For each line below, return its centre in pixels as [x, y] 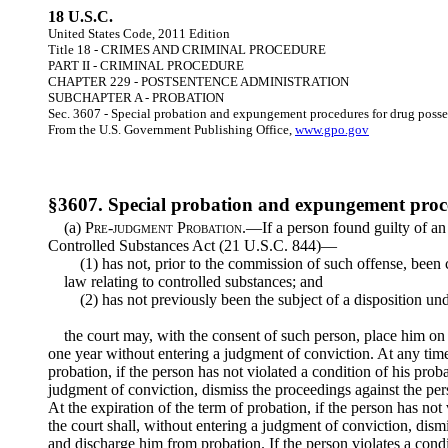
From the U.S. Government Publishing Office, [171, 129]
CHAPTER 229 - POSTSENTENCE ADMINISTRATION [198, 81]
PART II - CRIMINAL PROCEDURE [146, 65]
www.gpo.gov [332, 129]
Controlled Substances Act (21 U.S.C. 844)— [192, 246]
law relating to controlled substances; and [193, 282]
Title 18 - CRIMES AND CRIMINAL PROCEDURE [187, 49]
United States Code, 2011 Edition [139, 33]
